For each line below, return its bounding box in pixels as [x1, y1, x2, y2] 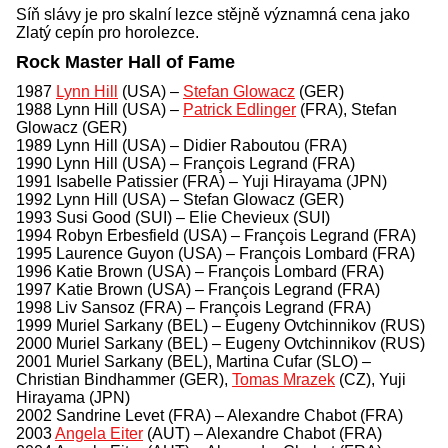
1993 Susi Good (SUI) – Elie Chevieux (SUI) [16, 208, 330, 226]
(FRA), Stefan [296, 100, 397, 118]
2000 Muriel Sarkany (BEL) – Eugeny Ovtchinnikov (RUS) [16, 334, 425, 352]
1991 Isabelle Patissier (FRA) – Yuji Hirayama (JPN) [16, 172, 387, 190]
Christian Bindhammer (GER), [16, 370, 232, 388]
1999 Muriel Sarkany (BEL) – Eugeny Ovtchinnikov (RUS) [16, 316, 425, 334]
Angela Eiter [55, 424, 143, 442]
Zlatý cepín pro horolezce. [16, 23, 199, 41]
